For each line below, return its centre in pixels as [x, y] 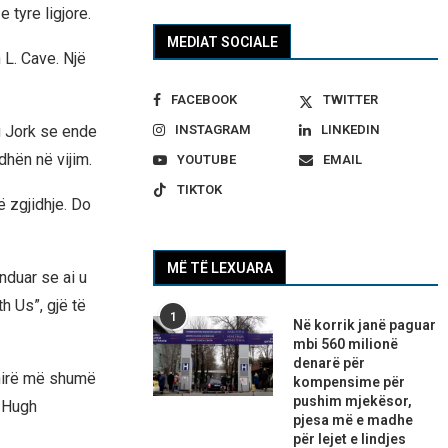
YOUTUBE [207, 160]
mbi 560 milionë [346, 344]
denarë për [329, 363]
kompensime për [349, 382]
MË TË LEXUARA [220, 268]
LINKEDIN [350, 130]
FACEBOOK [204, 100]
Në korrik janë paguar [365, 325]
